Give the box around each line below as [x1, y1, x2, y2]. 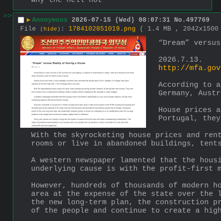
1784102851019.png [69, 25, 136, 33]
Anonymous [32, 16, 68, 24]
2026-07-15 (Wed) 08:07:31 [72, 16, 170, 24]
